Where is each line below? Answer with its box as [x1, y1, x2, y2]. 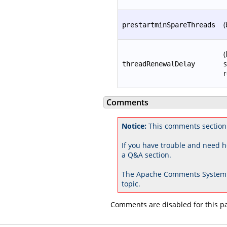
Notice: [122, 121, 146, 131]
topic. [122, 178, 140, 188]
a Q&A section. [122, 149, 171, 160]
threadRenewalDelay [122, 59, 195, 68]
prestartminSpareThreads [122, 20, 215, 29]
